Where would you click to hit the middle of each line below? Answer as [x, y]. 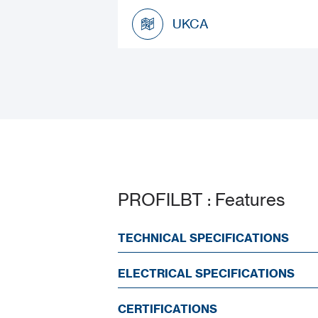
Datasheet [203, 10]
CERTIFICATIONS [167, 308]
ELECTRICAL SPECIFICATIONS [206, 273]
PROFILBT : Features [201, 199]
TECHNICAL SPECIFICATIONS [203, 237]
